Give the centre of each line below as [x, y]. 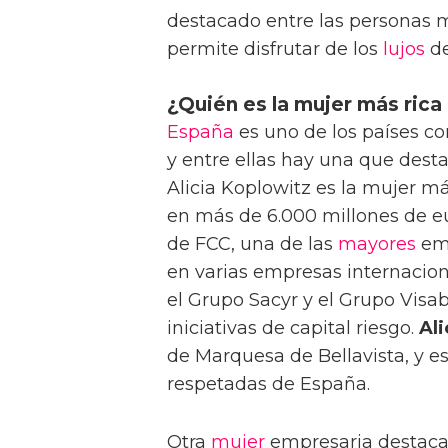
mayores [377, 243]
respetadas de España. [268, 383]
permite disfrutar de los [275, 48]
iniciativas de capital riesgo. [293, 327]
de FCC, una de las [252, 243]
